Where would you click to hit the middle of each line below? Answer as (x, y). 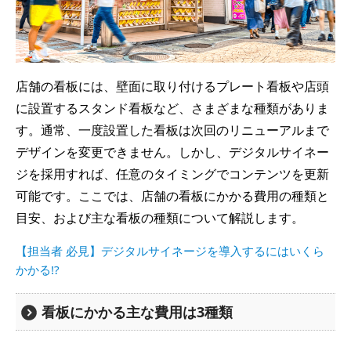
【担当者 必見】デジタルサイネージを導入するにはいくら (170, 251)
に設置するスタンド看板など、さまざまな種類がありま (172, 109)
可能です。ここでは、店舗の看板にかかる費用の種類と (172, 196)
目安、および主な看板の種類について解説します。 (160, 218)
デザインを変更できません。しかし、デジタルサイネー (172, 152)
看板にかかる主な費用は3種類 (138, 312)
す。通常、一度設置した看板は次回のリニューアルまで (172, 130)
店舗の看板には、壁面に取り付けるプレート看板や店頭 (172, 87)
